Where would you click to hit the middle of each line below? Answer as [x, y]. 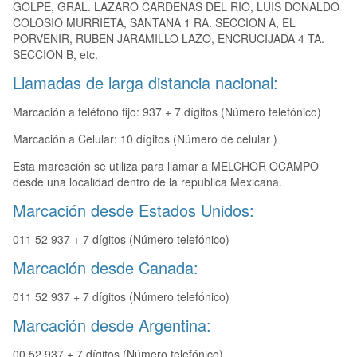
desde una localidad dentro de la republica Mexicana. [147, 182]
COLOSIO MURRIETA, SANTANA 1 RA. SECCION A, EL [154, 23]
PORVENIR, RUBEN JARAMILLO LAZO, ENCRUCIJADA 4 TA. [169, 39]
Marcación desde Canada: [106, 268]
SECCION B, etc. [55, 55]
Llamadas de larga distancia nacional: [145, 83]
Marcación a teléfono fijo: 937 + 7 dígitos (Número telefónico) [167, 112]
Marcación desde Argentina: [112, 325]
